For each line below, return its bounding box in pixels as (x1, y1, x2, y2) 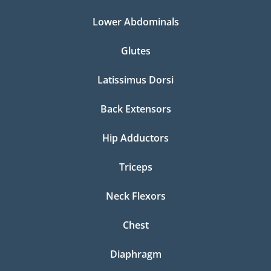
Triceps (119, 160, 152, 174)
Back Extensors (100, 102, 171, 116)
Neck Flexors (105, 189, 166, 203)
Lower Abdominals (92, 15, 179, 29)
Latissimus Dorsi (97, 73, 174, 87)
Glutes (120, 44, 151, 58)
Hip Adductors (102, 131, 169, 145)
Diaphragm (109, 247, 162, 261)
